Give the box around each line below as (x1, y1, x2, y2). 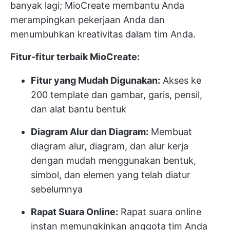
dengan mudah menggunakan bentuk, (31, 155, 196, 166)
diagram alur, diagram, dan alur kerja (31, 141, 188, 152)
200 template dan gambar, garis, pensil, (31, 89, 202, 101)
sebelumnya (31, 184, 83, 195)
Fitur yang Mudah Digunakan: (31, 75, 160, 86)
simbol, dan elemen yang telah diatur (31, 169, 190, 181)
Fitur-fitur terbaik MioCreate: (10, 51, 140, 63)
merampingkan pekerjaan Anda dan (10, 14, 165, 26)
